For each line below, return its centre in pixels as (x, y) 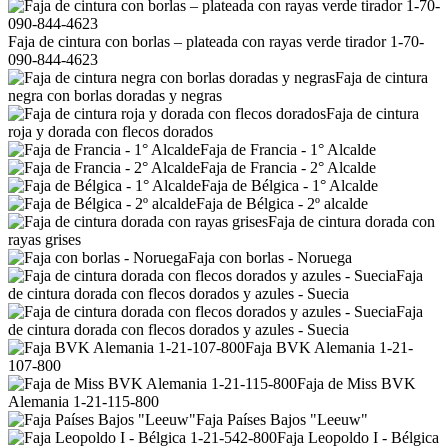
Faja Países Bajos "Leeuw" (282, 420)
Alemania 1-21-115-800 (83, 402)
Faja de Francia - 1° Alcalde (288, 150)
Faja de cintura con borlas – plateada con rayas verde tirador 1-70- (216, 42)
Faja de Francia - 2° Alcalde (288, 168)
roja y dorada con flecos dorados (110, 132)
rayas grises (44, 240)
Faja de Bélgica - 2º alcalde (282, 204)
